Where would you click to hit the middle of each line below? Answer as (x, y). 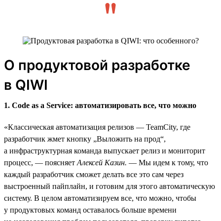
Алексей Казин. (101, 162)
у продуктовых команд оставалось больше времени (90, 210)
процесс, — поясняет (39, 162)
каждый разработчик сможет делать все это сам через (94, 174)
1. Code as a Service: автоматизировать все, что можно (100, 105)
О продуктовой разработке (97, 65)
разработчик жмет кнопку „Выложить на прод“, (85, 139)
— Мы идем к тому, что (167, 162)
